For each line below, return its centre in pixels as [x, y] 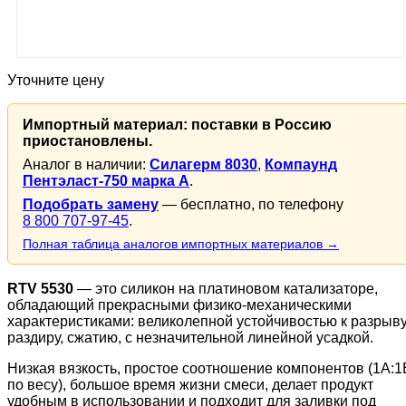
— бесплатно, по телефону [251, 205]
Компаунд [301, 165]
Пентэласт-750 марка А [106, 181]
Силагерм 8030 [203, 165]
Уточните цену [56, 81]
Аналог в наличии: [86, 165]
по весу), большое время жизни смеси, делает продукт [190, 385]
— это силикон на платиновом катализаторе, [227, 289]
